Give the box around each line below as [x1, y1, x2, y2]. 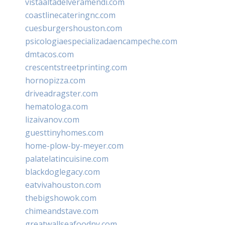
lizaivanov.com [25, 114, 79, 125]
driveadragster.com [25, 87, 98, 99]
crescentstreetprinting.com [25, 61, 127, 73]
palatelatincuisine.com [25, 153, 108, 164]
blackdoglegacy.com [25, 166, 100, 177]
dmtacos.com [25, 48, 74, 60]
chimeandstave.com [25, 205, 98, 216]
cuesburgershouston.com [25, 22, 122, 34]
